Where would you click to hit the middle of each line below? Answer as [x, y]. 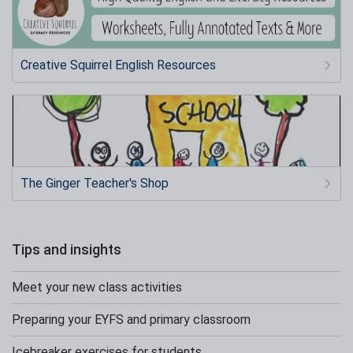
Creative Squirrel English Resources [118, 65]
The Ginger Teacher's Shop [95, 183]
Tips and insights [67, 249]
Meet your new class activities [97, 287]
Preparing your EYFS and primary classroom [131, 319]
